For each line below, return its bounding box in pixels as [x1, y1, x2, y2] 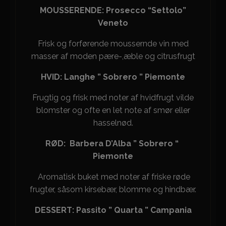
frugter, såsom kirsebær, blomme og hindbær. [30, 185, 196, 194]
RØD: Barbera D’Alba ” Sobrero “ [45, 139, 181, 148]
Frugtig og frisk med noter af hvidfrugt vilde [32, 93, 194, 102]
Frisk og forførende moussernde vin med [37, 39, 189, 48]
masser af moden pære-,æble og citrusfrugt [31, 51, 195, 61]
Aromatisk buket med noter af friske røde [36, 172, 190, 182]
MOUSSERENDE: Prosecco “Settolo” [40, 6, 186, 15]
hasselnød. [93, 118, 133, 128]
